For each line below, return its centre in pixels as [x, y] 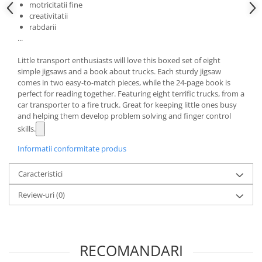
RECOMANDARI [131, 250]
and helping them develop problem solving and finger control [124, 116]
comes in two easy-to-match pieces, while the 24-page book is [124, 82]
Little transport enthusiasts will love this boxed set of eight [119, 60]
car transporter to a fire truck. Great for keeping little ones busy [127, 104]
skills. [27, 128]
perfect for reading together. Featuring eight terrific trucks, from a [131, 93]
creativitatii [49, 15]
